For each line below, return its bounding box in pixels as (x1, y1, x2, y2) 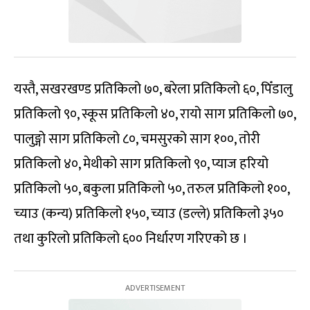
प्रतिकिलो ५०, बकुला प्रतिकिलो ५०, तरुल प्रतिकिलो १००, (14, 176, 289, 201)
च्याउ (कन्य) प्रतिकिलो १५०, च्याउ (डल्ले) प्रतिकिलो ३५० (14, 201, 284, 226)
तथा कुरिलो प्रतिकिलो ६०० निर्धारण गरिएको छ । (14, 226, 248, 250)
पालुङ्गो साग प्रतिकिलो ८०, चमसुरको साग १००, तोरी (14, 127, 260, 151)
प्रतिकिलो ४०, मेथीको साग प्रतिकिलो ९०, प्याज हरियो (14, 152, 268, 176)
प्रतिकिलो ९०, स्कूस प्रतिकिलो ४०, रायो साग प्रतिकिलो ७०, (14, 102, 295, 126)
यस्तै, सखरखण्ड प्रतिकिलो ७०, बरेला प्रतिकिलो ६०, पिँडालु (14, 77, 293, 101)
